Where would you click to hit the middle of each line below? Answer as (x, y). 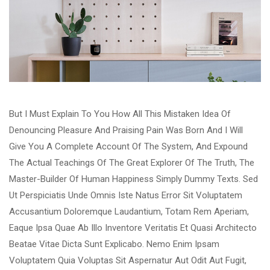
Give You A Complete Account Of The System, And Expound (128, 146)
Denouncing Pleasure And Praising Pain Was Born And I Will (126, 130)
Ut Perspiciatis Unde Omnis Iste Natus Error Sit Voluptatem (126, 195)
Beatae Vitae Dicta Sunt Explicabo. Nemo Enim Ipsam (114, 244)
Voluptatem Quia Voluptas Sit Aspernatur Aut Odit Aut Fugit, (128, 260)
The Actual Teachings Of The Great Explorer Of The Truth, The (132, 162)
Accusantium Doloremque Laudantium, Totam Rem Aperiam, (129, 211)
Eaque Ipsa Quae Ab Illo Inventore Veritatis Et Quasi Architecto (133, 228)
